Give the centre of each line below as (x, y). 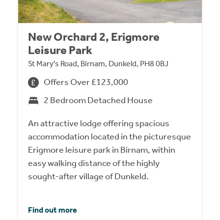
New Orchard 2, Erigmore (94, 37)
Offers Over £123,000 (86, 82)
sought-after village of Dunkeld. (89, 177)
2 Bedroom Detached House (98, 100)
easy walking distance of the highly (94, 163)
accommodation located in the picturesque (110, 137)
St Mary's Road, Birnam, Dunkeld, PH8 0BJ (98, 64)
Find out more (53, 210)
